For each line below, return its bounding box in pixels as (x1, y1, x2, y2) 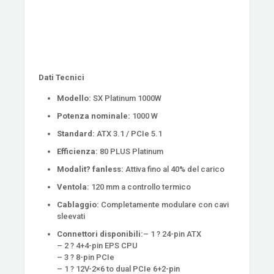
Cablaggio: (57, 199, 100, 209)
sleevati (57, 211, 86, 221)
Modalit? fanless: (57, 164, 124, 174)
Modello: (57, 93, 92, 103)
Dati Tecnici (39, 72, 85, 82)
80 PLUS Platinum (98, 146, 164, 156)
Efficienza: (57, 146, 98, 156)
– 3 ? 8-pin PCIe (57, 252, 115, 262)
